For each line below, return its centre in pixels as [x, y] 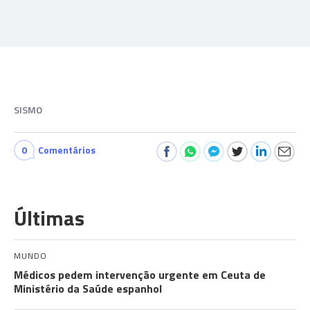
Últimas [49, 218]
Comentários [67, 150]
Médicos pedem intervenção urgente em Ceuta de [140, 275]
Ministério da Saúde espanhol [88, 289]
